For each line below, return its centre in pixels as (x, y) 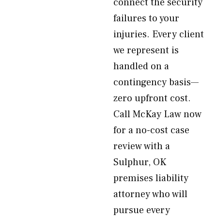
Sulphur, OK (140, 162)
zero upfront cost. (152, 98)
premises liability (151, 178)
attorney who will (150, 194)
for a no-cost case (151, 130)
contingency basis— (156, 82)
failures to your (146, 18)
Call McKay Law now (157, 114)
